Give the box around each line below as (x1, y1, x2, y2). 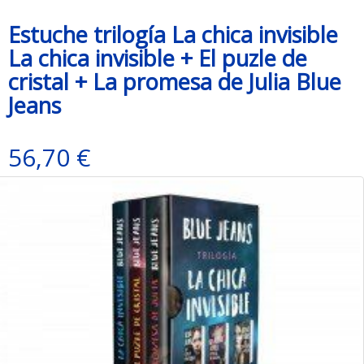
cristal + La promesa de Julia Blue (8, 67, 341, 97)
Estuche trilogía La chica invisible (8, 19, 338, 50)
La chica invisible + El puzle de (8, 43, 307, 73)
